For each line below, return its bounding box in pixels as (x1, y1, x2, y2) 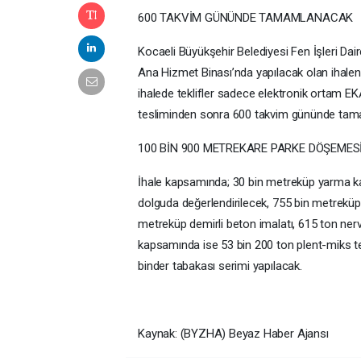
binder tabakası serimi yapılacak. (138, 258, 302, 273)
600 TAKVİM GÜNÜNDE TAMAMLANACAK (138, 10, 354, 25)
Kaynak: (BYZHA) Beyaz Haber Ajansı (138, 326, 329, 341)
